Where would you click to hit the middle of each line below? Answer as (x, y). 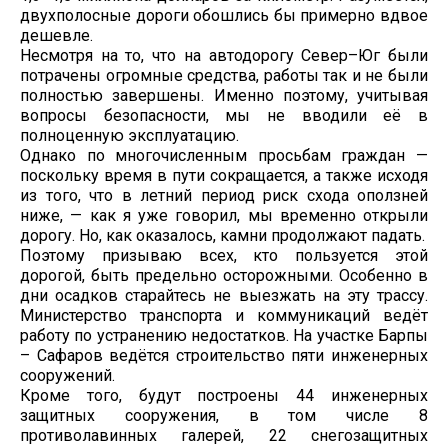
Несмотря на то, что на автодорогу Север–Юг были (224, 55)
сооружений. (67, 375)
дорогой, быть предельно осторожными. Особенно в (224, 275)
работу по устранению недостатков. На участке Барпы (224, 335)
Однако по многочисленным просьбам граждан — (224, 155)
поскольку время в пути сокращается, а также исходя (224, 175)
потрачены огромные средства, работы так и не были (224, 75)
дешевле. (56, 35)
